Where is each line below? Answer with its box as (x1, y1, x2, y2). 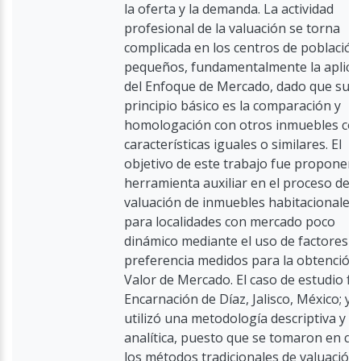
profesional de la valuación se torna (124, 19, 340, 37)
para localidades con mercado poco (124, 213, 335, 230)
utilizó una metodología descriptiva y (124, 309, 346, 327)
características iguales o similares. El (124, 135, 342, 153)
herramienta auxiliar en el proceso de (124, 174, 350, 192)
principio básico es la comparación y (124, 97, 341, 114)
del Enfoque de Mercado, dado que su (124, 77, 350, 95)
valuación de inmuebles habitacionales (124, 193, 356, 211)
